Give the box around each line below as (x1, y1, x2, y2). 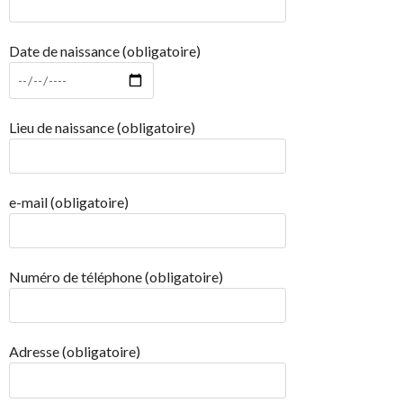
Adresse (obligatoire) (9, 343, 140, 361)
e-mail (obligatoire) (9, 193, 129, 211)
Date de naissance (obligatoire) (9, 42, 201, 60)
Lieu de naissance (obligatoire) (9, 119, 195, 137)
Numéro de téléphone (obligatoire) (9, 268, 223, 286)
